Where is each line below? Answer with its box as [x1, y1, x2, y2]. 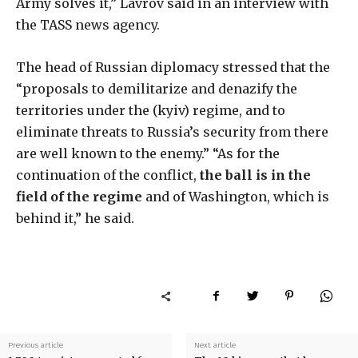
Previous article [8, 340, 63, 351]
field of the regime [16, 189, 142, 205]
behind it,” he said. [16, 210, 134, 227]
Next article [193, 340, 236, 351]
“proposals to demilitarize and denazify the [16, 81, 297, 97]
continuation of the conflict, [16, 167, 200, 184]
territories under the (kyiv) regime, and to [16, 102, 285, 119]
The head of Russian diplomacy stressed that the [16, 59, 330, 76]
